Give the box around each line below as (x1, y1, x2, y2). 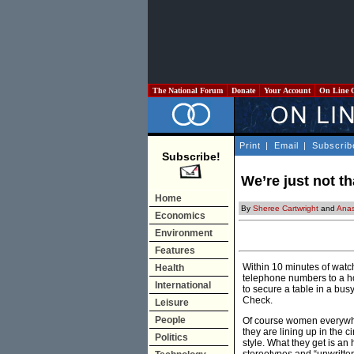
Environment (155, 228, 213, 239)
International (155, 280, 211, 291)
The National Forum (150, 86, 225, 95)
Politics (155, 332, 188, 343)
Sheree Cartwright (253, 204, 318, 213)
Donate (229, 86, 258, 95)
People (155, 314, 186, 326)
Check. (243, 295, 273, 307)
